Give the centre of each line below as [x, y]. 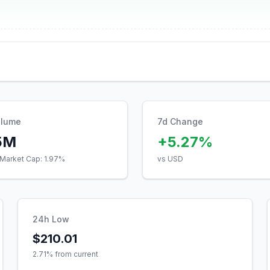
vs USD [170, 159]
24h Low [51, 219]
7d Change [180, 121]
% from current [73, 254]
